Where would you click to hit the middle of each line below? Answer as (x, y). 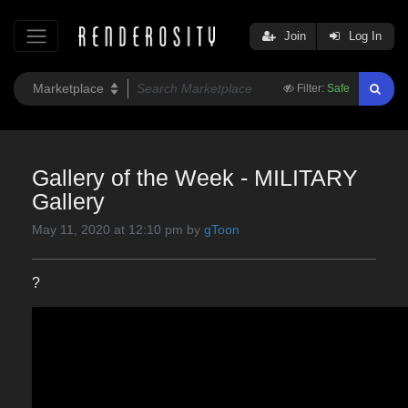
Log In (363, 36)
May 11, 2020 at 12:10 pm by (118, 230)
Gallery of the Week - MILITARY (195, 178)
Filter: (311, 89)
